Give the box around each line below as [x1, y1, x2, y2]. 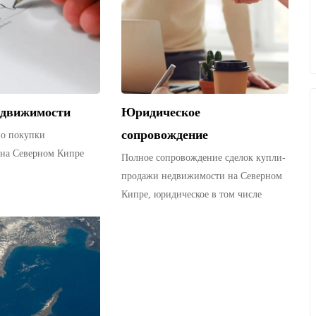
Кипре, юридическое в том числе [121, 188, 262, 200]
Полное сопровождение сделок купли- [121, 152, 286, 163]
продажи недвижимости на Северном [121, 170, 283, 181]
